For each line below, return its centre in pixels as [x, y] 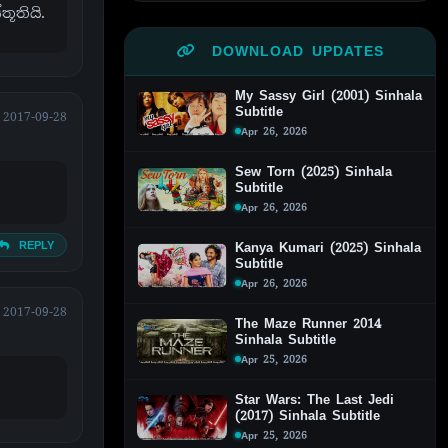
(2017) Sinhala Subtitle [307, 415]
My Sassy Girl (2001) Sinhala [328, 95]
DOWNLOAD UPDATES [293, 50]
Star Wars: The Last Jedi [314, 399]
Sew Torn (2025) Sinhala [313, 171]
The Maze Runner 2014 [308, 323]
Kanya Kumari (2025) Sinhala [328, 247]
